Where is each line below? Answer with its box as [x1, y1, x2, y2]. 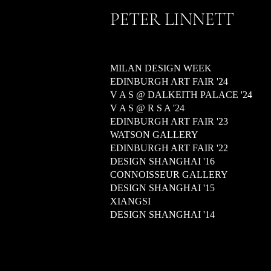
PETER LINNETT [110, 8, 234, 30]
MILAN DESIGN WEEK [110, 63, 212, 73]
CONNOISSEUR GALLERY [110, 169, 228, 180]
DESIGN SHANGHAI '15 [110, 183, 215, 193]
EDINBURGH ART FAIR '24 [110, 76, 228, 87]
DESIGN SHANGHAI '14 [110, 209, 215, 220]
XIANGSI [110, 196, 151, 206]
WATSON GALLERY [110, 129, 198, 140]
